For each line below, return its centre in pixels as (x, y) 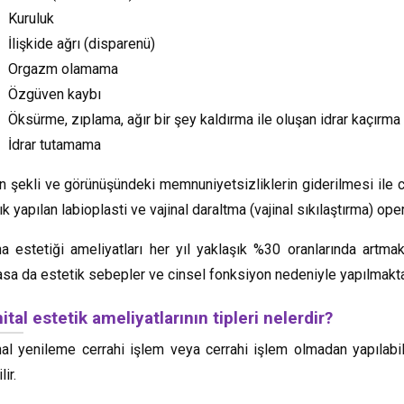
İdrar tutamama (55, 144)
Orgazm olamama (63, 69)
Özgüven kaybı (55, 94)
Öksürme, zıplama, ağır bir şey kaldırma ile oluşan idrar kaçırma (204, 119)
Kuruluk (31, 18)
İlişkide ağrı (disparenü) (82, 43)
